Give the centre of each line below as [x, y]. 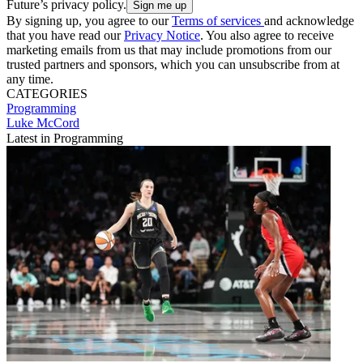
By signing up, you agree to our [89, 20]
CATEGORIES [47, 93]
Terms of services [218, 20]
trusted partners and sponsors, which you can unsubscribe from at [173, 64]
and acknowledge [309, 20]
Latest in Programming [65, 138]
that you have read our [65, 35]
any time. [30, 79]
